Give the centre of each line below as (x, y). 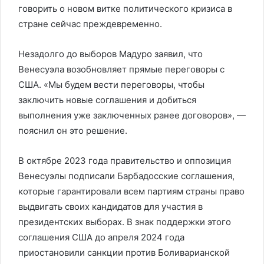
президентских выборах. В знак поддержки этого (125, 222)
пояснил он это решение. (73, 131)
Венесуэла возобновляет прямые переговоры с (121, 69)
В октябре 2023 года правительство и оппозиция (125, 161)
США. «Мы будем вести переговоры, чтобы (111, 85)
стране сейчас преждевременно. (90, 24)
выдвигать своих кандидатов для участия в (110, 207)
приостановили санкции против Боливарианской (124, 253)
